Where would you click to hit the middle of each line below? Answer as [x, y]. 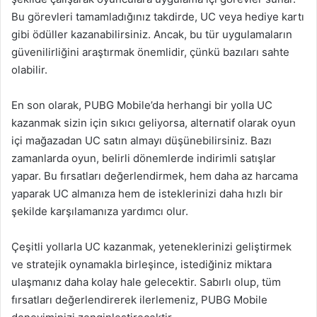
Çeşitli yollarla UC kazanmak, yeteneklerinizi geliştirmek [151, 247]
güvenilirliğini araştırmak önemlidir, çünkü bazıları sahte [150, 52]
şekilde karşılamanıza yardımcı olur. [100, 211]
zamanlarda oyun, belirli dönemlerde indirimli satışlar [144, 158]
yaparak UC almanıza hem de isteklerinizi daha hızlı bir [147, 194]
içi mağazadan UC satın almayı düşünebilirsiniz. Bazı [142, 140]
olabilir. [29, 70]
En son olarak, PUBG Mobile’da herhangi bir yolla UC [142, 105]
